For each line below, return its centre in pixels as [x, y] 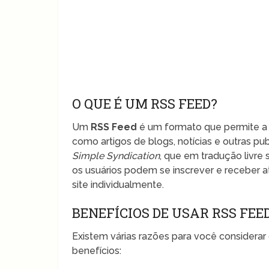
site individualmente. [118, 184]
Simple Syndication [116, 156]
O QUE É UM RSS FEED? [145, 103]
